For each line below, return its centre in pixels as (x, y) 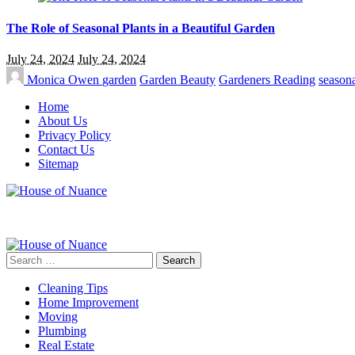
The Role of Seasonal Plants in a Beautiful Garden (141, 28)
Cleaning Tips (73, 288)
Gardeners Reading (267, 80)
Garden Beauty (177, 80)
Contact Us (66, 149)
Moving (58, 317)
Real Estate (66, 345)
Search (23, 258)
